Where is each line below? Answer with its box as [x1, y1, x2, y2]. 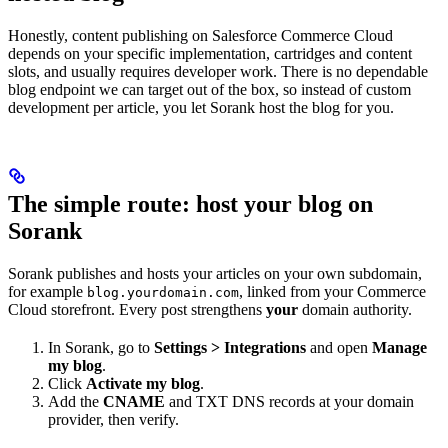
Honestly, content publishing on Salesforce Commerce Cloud [8, 26, 393, 44]
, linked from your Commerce [239, 282, 426, 300]
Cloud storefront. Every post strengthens [8, 300, 266, 318]
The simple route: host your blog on [8, 190, 373, 217]
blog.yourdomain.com [87, 284, 239, 300]
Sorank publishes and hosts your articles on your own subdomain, [8, 264, 422, 282]
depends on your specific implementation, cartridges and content [8, 44, 412, 62]
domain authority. [298, 300, 412, 318]
